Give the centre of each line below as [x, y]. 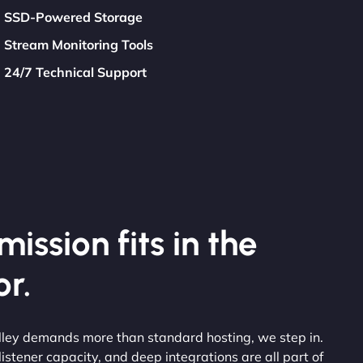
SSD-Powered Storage [74, 17]
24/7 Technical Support [76, 72]
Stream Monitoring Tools [79, 44]
